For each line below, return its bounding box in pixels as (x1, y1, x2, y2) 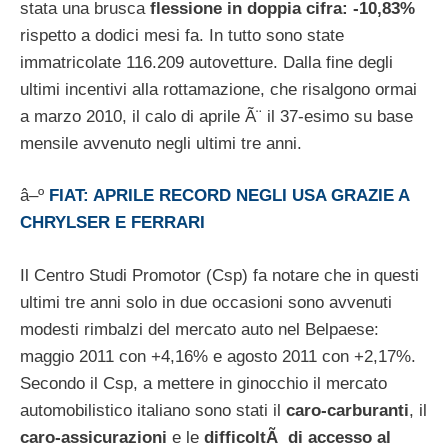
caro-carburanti (286, 400, 409, 420)
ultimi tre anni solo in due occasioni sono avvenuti (20, 292, 392, 312)
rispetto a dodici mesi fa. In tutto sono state (20, 25, 344, 45)
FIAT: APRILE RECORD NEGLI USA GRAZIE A (49, 186, 409, 206)
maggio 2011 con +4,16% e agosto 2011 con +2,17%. (20, 346, 416, 366)
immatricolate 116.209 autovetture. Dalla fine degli (20, 52, 393, 72)
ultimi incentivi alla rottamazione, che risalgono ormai (20, 79, 417, 99)
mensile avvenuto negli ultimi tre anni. (20, 133, 302, 153)
